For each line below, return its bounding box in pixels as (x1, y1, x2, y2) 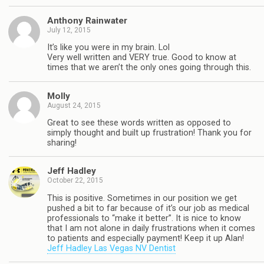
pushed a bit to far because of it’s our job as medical (47, 203, 249, 213)
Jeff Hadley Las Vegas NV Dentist (47, 243, 176, 253)
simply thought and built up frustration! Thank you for (47, 127, 252, 138)
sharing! (47, 137, 77, 148)
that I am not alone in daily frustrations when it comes (47, 223, 255, 233)
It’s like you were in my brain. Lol (47, 42, 170, 53)
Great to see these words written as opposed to (47, 117, 231, 128)
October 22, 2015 (47, 176, 103, 185)
